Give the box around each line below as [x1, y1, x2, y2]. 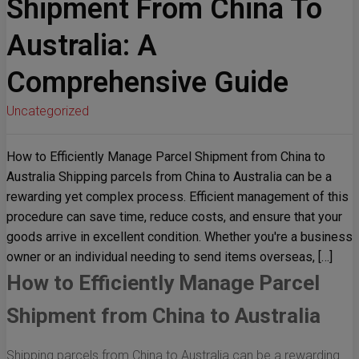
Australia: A [6, 29, 157, 63]
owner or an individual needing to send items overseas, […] [6, 249, 333, 265]
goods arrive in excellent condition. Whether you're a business [6, 229, 353, 245]
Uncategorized [6, 103, 89, 119]
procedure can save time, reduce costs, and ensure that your [6, 209, 342, 225]
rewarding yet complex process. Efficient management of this [6, 189, 349, 205]
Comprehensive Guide [6, 66, 288, 99]
